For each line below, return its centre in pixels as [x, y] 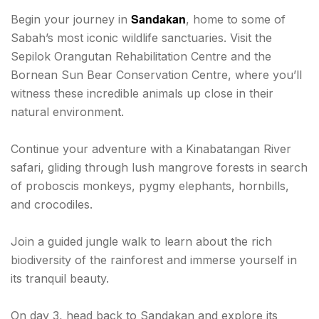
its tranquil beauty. [60, 279]
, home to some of [236, 20]
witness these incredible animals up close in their [142, 94]
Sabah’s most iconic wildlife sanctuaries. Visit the [141, 38]
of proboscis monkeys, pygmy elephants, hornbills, [150, 186]
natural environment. [67, 112]
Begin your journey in [71, 20]
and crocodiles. [52, 205]
